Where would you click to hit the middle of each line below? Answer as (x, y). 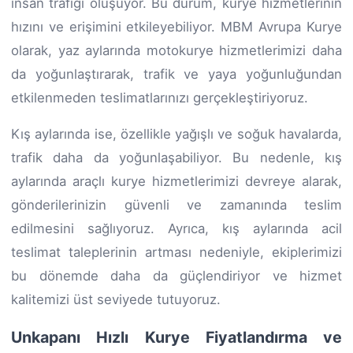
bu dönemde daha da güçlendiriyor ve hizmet (176, 275)
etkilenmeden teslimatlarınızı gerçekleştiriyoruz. (160, 97)
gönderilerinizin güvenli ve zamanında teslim (176, 204)
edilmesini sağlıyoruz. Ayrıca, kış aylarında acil (176, 228)
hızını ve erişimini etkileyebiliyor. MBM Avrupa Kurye (176, 26)
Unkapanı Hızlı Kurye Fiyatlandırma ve (176, 337)
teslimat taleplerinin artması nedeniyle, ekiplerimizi (176, 252)
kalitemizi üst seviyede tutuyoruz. (116, 299)
